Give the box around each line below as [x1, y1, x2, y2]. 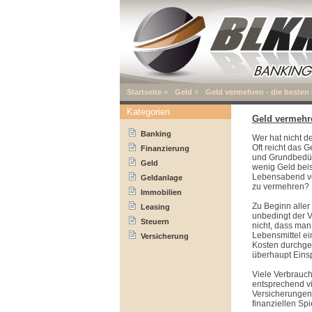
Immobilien [141, 188, 182, 196]
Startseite [127, 88, 162, 96]
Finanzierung [141, 144, 189, 153]
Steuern [141, 217, 169, 226]
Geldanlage [141, 173, 182, 182]
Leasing [141, 203, 170, 211]
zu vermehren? [252, 182, 309, 192]
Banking [141, 130, 171, 138]
